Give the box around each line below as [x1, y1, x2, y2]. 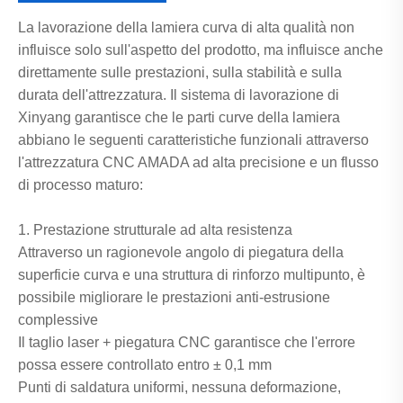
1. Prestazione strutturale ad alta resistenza [18, 222, 292, 238]
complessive [18, 312, 98, 328]
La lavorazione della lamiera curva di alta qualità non [18, 20, 354, 36]
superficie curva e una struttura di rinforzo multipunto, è [18, 267, 365, 283]
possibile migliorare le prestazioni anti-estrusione [18, 290, 330, 306]
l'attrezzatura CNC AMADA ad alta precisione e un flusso [18, 155, 379, 171]
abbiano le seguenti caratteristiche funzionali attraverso [18, 132, 369, 148]
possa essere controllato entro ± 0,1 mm [18, 357, 272, 373]
